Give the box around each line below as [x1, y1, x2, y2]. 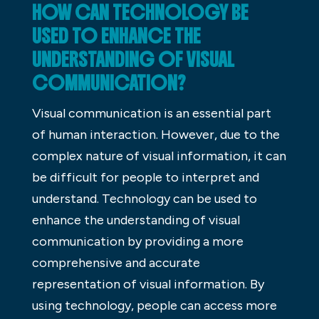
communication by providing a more [31, 233, 244, 249]
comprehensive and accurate [31, 254, 200, 271]
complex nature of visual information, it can [31, 147, 286, 164]
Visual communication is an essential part [31, 105, 271, 121]
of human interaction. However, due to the [31, 126, 280, 142]
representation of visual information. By [31, 276, 264, 292]
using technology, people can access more [31, 297, 277, 313]
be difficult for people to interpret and [31, 169, 259, 185]
